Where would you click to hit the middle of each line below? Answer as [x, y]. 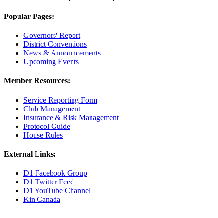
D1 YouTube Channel [57, 191]
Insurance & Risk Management [71, 117]
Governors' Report [52, 36]
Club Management [52, 109]
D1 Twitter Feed [49, 182]
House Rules [43, 135]
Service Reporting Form [60, 100]
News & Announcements [62, 53]
